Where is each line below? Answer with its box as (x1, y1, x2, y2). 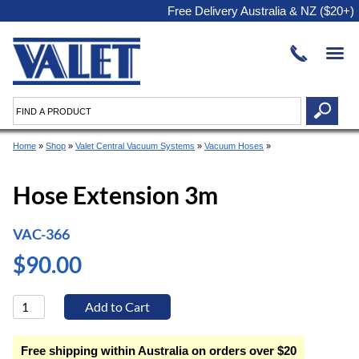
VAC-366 (13, 225, 70, 244)
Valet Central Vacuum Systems (75, 139, 195, 151)
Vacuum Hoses (204, 139, 264, 151)
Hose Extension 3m (13, 180, 218, 210)
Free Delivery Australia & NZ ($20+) (167, 4, 354, 18)
